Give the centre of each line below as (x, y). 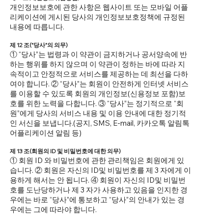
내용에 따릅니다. (37, 27)
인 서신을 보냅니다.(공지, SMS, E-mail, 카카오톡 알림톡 (100, 123)
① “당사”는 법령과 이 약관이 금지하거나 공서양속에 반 (98, 55)
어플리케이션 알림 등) (46, 133)
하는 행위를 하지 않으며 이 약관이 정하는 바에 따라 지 (97, 64)
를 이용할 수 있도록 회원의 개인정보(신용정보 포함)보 (98, 94)
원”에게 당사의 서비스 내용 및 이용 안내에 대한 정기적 (98, 113)
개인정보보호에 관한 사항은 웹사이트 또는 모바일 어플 (99, 7)
